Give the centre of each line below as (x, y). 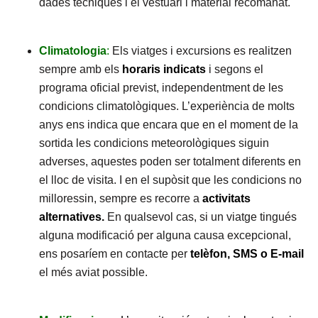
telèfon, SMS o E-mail (246, 254)
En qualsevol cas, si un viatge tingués (202, 217)
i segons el (235, 69)
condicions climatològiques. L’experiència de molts (167, 106)
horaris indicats (164, 69)
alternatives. (73, 217)
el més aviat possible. (93, 272)
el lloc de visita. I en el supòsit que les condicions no (170, 180)
